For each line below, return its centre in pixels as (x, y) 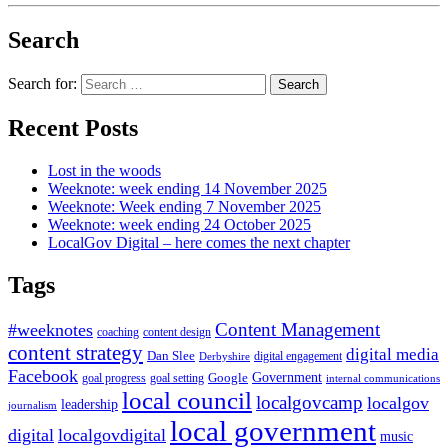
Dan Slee (171, 355)
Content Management (297, 329)
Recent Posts (73, 128)
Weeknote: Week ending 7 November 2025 (184, 207)
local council (187, 400)
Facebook (43, 375)
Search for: (42, 84)
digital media (392, 354)
